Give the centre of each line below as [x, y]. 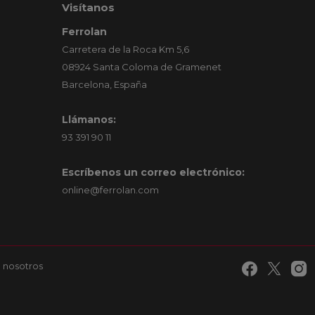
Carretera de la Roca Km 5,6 [128, 50]
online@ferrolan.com [110, 190]
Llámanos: [89, 120]
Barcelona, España [104, 85]
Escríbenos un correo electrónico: [153, 173]
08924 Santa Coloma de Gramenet [144, 67]
